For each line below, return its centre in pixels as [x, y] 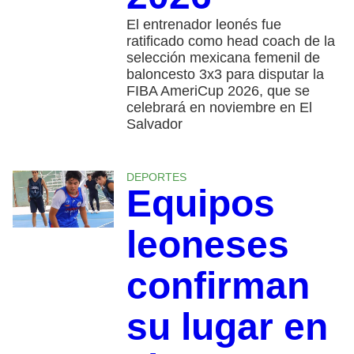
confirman [218, 285]
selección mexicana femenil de [223, 57]
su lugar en [227, 326]
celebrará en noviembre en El [219, 107]
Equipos [200, 203]
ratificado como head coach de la [230, 41]
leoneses [207, 244]
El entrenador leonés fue [203, 24]
